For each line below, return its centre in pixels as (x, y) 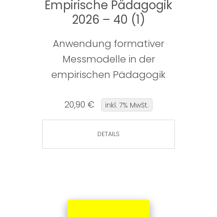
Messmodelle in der (108, 59)
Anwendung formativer (108, 44)
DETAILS (108, 134)
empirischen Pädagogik (108, 75)
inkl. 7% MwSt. (127, 105)
